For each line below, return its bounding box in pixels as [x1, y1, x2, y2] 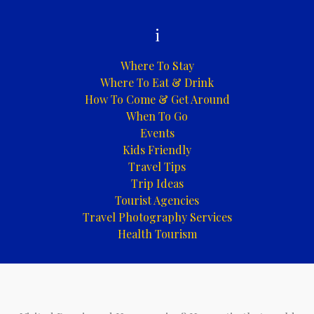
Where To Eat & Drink [100, 75, 214, 90]
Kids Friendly [123, 142, 191, 158]
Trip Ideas [130, 176, 184, 191]
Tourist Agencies [115, 193, 199, 208]
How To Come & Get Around [84, 92, 230, 107]
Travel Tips [128, 159, 186, 175]
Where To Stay [120, 58, 194, 74]
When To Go [126, 109, 188, 124]
